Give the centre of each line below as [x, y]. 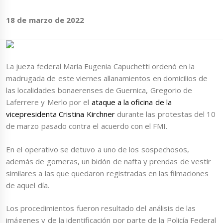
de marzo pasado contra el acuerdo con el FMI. [88, 126]
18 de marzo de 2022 [45, 20]
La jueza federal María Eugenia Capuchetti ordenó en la [101, 66]
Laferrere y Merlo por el [48, 102]
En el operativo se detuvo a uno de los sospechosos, [98, 149]
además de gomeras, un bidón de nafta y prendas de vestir [109, 161]
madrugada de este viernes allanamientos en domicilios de [107, 78]
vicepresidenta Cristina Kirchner [60, 114]
